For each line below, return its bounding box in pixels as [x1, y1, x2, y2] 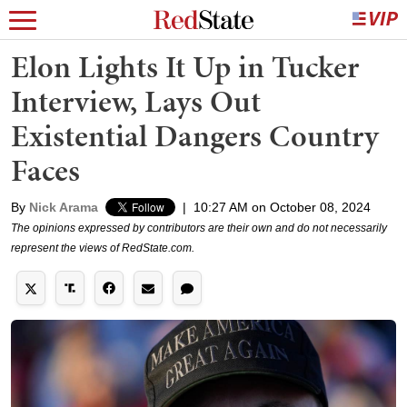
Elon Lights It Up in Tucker [11, 45, 359, 88]
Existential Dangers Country [11, 114, 379, 157]
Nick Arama [29, 200, 98, 214]
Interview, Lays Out [11, 80, 261, 123]
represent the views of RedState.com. [11, 242, 194, 254]
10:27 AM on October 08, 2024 [194, 200, 371, 214]
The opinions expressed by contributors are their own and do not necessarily [11, 222, 387, 234]
